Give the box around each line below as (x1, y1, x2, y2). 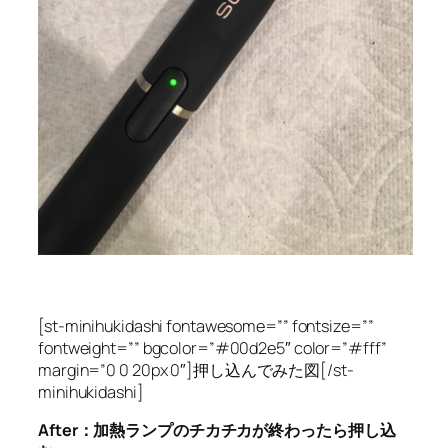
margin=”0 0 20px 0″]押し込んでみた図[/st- (38, 358, 354, 381)
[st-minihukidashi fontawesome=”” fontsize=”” (38, 314, 374, 337)
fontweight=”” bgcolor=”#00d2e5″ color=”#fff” (38, 336, 387, 359)
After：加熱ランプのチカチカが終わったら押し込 (38, 418, 396, 441)
